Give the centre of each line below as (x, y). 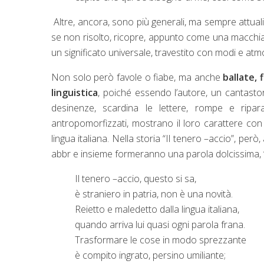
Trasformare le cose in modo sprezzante (161, 240)
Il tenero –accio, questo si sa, (136, 178)
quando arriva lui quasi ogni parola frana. (160, 224)
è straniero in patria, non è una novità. (154, 194)
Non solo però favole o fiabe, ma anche (137, 77)
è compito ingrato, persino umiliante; (150, 255)
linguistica (75, 92)
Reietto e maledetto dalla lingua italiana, (157, 209)
